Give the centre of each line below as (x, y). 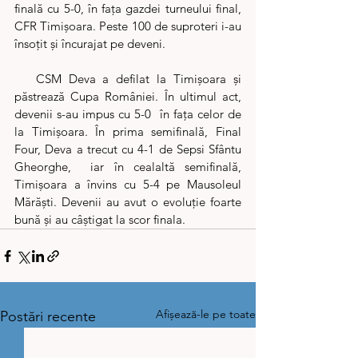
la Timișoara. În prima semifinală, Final (128, 131)
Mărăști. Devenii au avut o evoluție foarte (128, 202)
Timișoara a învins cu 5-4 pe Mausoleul (128, 184)
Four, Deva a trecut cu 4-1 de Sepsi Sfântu (128, 149)
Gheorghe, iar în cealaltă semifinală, (128, 167)
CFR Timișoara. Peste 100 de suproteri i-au (128, 26)
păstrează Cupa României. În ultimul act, (128, 96)
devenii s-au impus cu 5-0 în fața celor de (128, 114)
